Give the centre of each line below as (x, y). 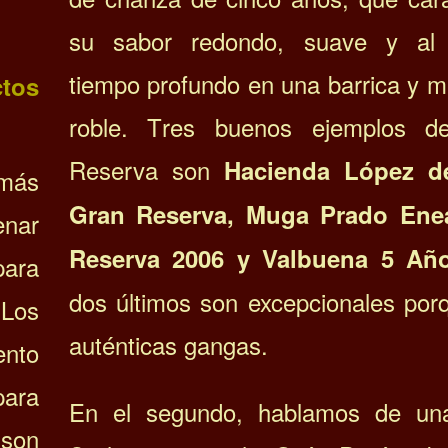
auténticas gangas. (168, 344)
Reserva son (146, 169)
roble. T (115, 126)
